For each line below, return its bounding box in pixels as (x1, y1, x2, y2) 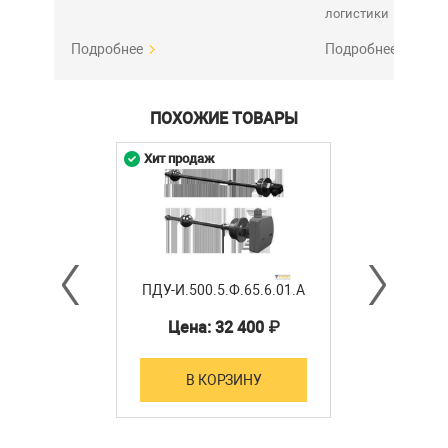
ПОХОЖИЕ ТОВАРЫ (150, 109, 298, 128)
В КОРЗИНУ (186, 371, 262, 388)
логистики (325, 6, 389, 21)
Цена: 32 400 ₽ (167, 317, 280, 337)
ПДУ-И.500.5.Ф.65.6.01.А (142, 281, 306, 298)
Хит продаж (144, 151, 216, 166)
